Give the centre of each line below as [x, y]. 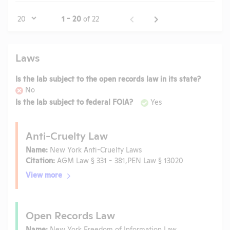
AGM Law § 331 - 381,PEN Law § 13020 [119, 160]
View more [44, 175]
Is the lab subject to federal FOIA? [74, 102]
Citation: [40, 160]
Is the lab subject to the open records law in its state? [108, 78]
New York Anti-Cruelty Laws [95, 149]
